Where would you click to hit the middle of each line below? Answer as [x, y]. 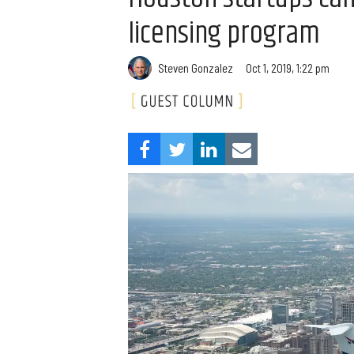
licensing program [224, 34]
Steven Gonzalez [196, 68]
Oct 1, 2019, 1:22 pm [288, 68]
